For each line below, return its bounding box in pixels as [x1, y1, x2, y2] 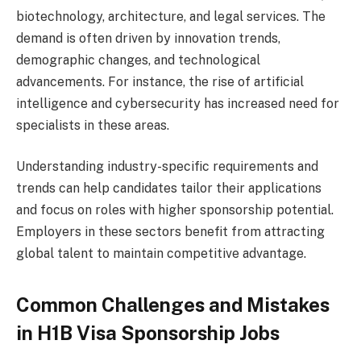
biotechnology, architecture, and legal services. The [16, 8, 326, 24]
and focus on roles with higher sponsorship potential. [16, 202, 334, 218]
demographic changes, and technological [16, 52, 260, 68]
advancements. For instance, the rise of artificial [16, 73, 304, 89]
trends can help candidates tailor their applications [16, 180, 322, 197]
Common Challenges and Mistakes [16, 293, 330, 316]
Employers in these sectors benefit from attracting [16, 224, 325, 240]
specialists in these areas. [16, 117, 169, 133]
